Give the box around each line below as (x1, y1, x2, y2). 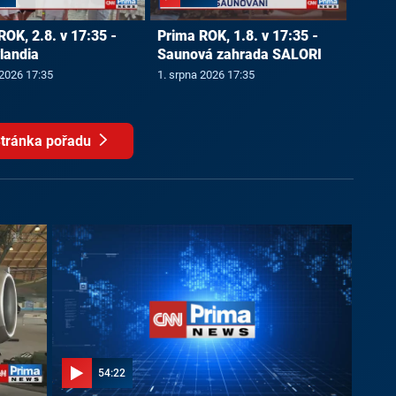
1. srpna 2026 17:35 (156, 68, 255, 81)
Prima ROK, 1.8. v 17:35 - (156, 27, 318, 45)
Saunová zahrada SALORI (156, 46, 322, 64)
